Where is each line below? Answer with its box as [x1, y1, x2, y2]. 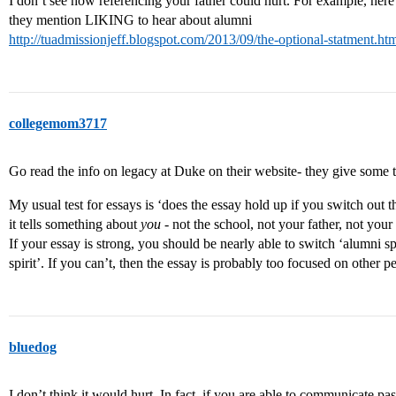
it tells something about [9, 217, 141, 232]
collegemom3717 [9, 116, 107, 132]
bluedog [9, 339, 57, 355]
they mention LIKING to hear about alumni [9, 12, 252, 28]
